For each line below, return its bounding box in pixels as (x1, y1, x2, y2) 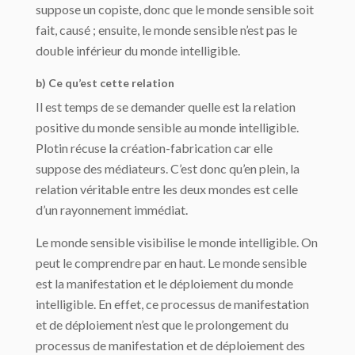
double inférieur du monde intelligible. (36, 43, 240, 59)
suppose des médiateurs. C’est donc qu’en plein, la (36, 161, 300, 177)
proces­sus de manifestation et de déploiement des (36, 338, 305, 353)
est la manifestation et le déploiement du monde (36, 276, 293, 292)
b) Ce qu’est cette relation (36, 76, 174, 90)
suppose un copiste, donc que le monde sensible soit (36, 2, 314, 17)
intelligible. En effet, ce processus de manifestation (36, 296, 309, 312)
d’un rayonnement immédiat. (36, 202, 188, 218)
